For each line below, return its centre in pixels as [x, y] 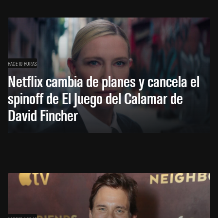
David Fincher [43, 114]
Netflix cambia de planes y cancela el [104, 80]
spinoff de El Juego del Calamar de [95, 97]
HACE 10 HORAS [23, 63]
